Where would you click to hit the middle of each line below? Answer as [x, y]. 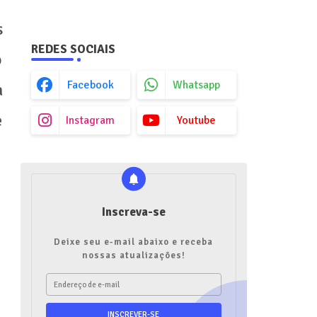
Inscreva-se [133, 212]
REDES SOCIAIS [73, 49]
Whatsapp [196, 85]
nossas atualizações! [133, 255]
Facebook [90, 85]
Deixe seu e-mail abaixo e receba [133, 242]
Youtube [196, 120]
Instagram [90, 120]
